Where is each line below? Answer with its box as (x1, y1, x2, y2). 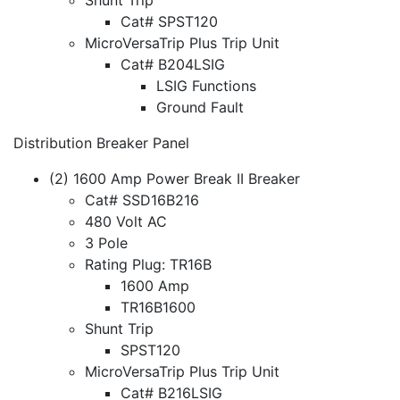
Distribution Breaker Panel (13, 133, 189, 152)
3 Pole (85, 233, 128, 252)
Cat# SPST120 (121, 12, 218, 30)
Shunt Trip (85, 319, 154, 337)
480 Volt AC (85, 212, 167, 230)
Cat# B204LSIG (121, 54, 225, 73)
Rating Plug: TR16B (85, 254, 212, 273)
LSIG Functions (156, 76, 256, 95)
